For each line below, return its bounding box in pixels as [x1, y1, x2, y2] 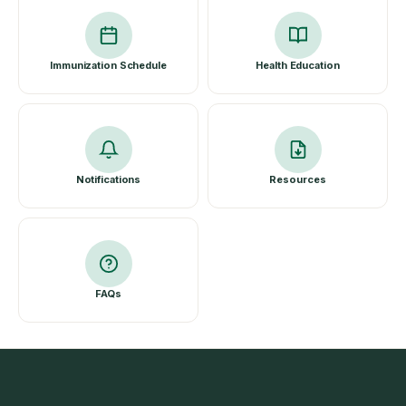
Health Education [256, 59, 340, 72]
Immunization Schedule [50, 59, 167, 72]
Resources [269, 173, 326, 186]
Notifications [75, 173, 141, 186]
